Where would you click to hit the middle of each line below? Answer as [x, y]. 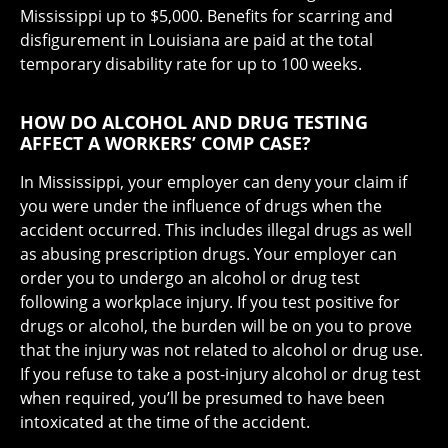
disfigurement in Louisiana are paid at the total [196, 40]
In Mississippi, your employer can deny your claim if [213, 182]
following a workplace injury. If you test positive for [210, 302]
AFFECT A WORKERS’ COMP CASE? [165, 143]
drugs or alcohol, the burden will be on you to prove [216, 326]
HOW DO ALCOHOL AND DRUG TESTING [194, 122]
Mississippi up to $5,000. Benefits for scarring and [206, 16]
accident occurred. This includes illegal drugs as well [216, 230]
